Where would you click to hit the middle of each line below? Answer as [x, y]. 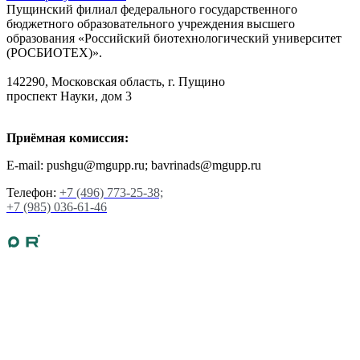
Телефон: [33, 192]
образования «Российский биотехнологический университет [174, 38]
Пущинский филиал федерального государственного [152, 9]
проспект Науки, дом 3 [69, 96]
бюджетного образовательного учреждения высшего [151, 23]
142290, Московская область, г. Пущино [116, 81]
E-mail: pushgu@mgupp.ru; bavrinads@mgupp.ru [134, 165]
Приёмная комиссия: [67, 137]
